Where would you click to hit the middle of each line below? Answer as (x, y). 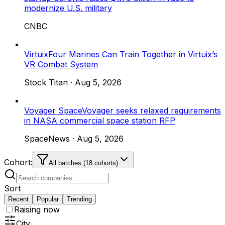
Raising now (37, 209)
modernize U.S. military (68, 8)
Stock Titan (46, 82)
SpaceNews (47, 138)
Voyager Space (53, 110)
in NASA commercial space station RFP (100, 120)
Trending (79, 199)
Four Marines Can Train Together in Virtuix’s (133, 54)
